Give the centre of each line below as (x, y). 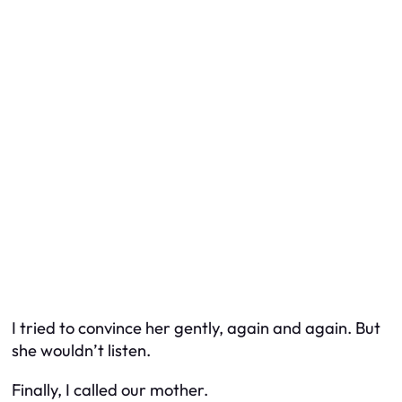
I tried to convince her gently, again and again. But (196, 328)
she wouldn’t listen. (81, 351)
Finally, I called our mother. (110, 389)
